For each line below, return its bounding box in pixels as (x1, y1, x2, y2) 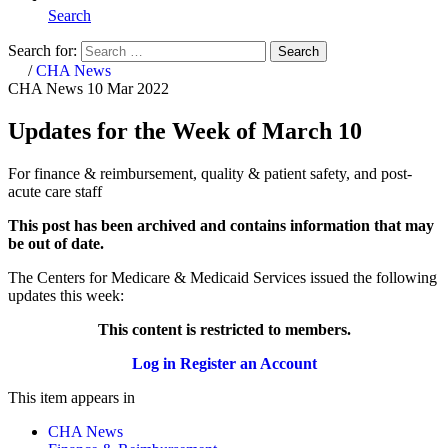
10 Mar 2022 (87, 79, 169, 97)
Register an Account (179, 354, 317, 372)
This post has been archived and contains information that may (8, 216, 434, 234)
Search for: (8, 41, 77, 59)
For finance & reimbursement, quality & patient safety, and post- (8, 164, 412, 182)
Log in (131, 354, 176, 372)
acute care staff (8, 182, 102, 200)
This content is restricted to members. (97, 320, 351, 338)
